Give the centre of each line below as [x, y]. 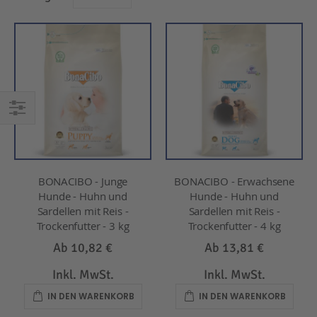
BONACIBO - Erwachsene [234, 181]
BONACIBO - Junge [83, 181]
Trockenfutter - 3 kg [83, 225]
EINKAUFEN [31, 127]
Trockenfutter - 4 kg [234, 225]
